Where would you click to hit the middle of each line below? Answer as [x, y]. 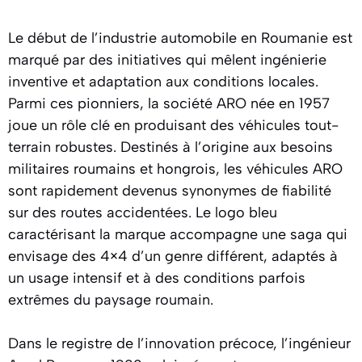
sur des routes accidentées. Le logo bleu [143, 213]
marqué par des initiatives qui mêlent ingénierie [167, 60]
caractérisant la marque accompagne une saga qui [178, 234]
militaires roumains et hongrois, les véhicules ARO [175, 169]
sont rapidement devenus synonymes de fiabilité [170, 191]
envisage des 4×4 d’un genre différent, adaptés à [173, 256]
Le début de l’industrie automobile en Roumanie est [180, 38]
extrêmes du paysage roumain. [111, 300]
